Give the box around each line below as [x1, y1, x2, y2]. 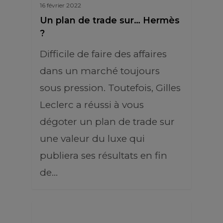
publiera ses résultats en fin [40, 150, 167, 161]
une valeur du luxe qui [40, 133, 145, 144]
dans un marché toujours [40, 65, 160, 77]
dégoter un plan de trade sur [40, 116, 175, 127]
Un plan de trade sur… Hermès [40, 15, 180, 25]
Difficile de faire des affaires [40, 48, 167, 60]
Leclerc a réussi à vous [40, 99, 144, 111]
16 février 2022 [40, 1, 81, 9]
